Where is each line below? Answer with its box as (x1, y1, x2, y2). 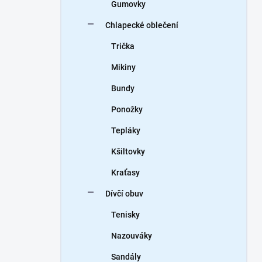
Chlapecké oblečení (105, 20, 178, 30)
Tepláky (111, 126, 140, 135)
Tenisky (111, 210, 140, 219)
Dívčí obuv (105, 189, 143, 198)
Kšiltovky (111, 147, 145, 156)
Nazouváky (111, 231, 152, 240)
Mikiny (111, 63, 136, 72)
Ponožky (111, 105, 143, 114)
